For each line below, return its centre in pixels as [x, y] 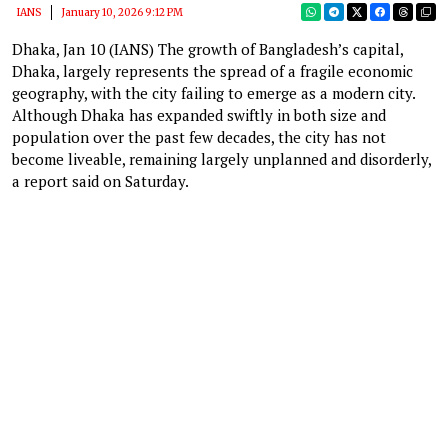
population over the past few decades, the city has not [199, 136]
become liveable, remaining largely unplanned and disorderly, [221, 158]
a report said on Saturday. [100, 180]
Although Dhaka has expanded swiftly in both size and [199, 114]
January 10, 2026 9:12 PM [122, 12]
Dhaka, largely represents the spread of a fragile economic [212, 70]
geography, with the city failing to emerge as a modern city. [213, 92]
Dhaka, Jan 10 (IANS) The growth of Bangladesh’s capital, [207, 48]
